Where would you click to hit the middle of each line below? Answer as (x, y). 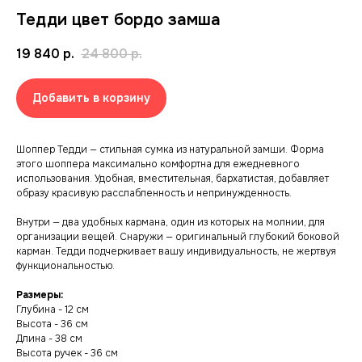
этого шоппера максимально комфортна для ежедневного (158, 164)
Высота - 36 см (52, 324)
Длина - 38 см (49, 339)
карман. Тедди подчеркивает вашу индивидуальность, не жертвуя (176, 252)
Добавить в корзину (91, 98)
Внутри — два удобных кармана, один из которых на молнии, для (170, 223)
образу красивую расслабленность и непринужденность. (154, 194)
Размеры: (40, 295)
